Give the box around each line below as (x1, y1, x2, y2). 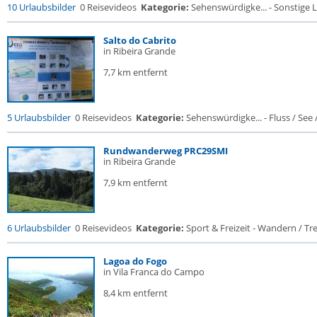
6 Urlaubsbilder (7, 221, 71, 234)
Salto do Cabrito (103, 34, 176, 47)
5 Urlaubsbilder (7, 111, 71, 124)
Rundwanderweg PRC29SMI (103, 144, 228, 157)
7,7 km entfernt (103, 66, 168, 79)
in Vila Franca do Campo (103, 265, 204, 278)
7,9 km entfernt (103, 176, 168, 189)
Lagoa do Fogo (103, 255, 167, 267)
